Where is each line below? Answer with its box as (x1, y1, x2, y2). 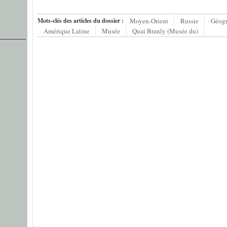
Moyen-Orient (130, 16, 168, 26)
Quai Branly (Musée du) (132, 26, 198, 36)
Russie (180, 16, 199, 26)
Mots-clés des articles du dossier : (37, 16, 124, 25)
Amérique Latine (44, 26, 90, 36)
